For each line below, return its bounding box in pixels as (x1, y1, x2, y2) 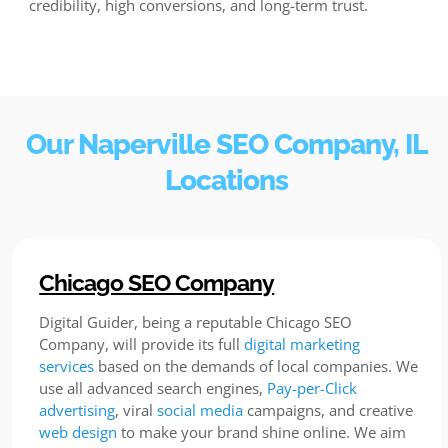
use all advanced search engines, (39, 377, 268, 398)
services (39, 355, 95, 376)
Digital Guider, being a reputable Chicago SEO (39, 311, 353, 332)
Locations (165, 163, 288, 198)
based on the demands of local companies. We (94, 355, 419, 376)
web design (39, 421, 118, 442)
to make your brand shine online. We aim (117, 421, 407, 442)
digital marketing (244, 333, 361, 354)
